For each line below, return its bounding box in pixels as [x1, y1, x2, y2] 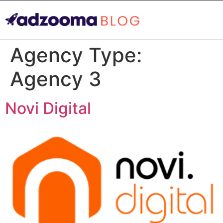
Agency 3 [10, 67, 102, 91]
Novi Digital [5, 99, 91, 118]
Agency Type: [10, 43, 142, 67]
